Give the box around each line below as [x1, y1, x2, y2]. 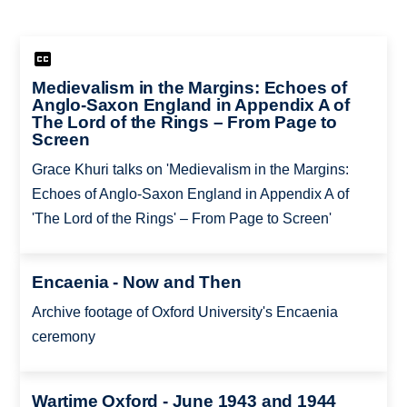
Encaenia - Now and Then [31, 273, 242, 293]
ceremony [31, 329, 95, 345]
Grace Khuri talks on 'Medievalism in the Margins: [31, 161, 349, 177]
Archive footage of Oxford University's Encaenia [31, 304, 338, 321]
